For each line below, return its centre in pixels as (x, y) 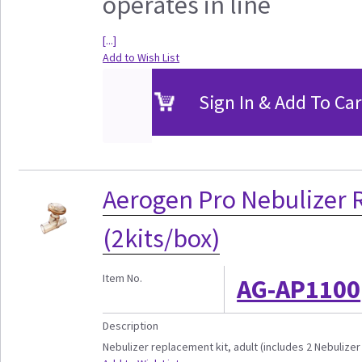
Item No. (123, 278)
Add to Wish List (141, 58)
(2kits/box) (162, 239)
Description (131, 326)
